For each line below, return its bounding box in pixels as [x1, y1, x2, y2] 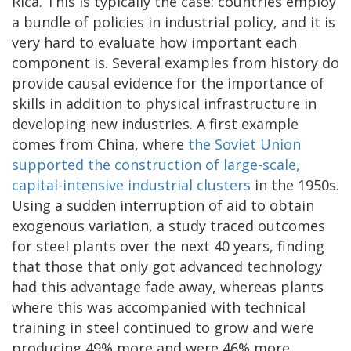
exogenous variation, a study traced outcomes [12, 215, 325, 235]
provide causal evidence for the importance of [12, 73, 324, 92]
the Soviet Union [188, 134, 301, 154]
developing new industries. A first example [12, 114, 299, 133]
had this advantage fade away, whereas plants [12, 277, 324, 296]
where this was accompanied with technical [12, 297, 306, 317]
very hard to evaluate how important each [12, 32, 297, 52]
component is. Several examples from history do [12, 52, 339, 72]
